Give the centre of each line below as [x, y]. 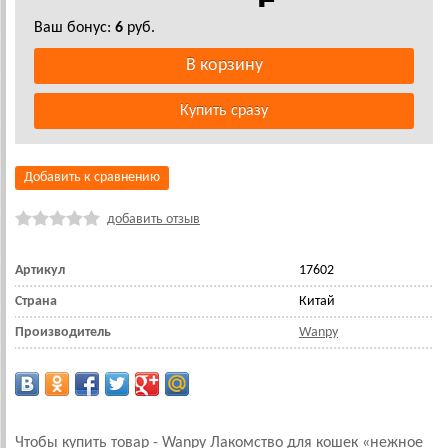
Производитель [63, 332]
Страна [36, 301]
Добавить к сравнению [92, 177]
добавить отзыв [153, 219]
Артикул [40, 270]
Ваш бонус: [74, 28]
